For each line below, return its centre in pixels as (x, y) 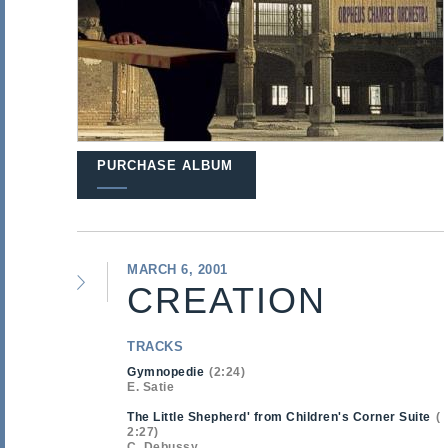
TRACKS (155, 346)
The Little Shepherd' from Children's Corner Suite (279, 417)
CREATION (226, 300)
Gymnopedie (165, 372)
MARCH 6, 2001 (177, 269)
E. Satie (150, 387)
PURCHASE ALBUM (165, 165)
